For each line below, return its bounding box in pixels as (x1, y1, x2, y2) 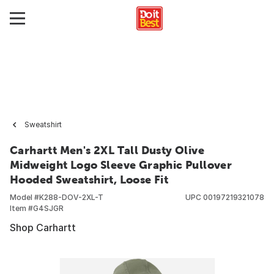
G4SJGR (33, 204, 64, 213)
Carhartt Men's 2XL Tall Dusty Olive (10, 144, 204, 157)
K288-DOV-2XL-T (39, 193, 103, 202)
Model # (10, 193, 39, 202)
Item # (10, 204, 33, 213)
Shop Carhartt (10, 221, 76, 234)
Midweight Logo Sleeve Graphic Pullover (10, 158, 232, 171)
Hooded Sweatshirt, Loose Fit (10, 173, 169, 186)
